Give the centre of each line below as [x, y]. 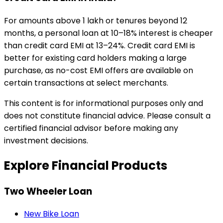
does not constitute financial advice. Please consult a [107, 115]
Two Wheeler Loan [48, 191]
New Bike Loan [52, 214]
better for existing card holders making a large [95, 58]
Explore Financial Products [86, 165]
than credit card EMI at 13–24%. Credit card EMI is [100, 45]
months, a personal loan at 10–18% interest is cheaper [109, 33]
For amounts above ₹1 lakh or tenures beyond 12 [96, 20]
